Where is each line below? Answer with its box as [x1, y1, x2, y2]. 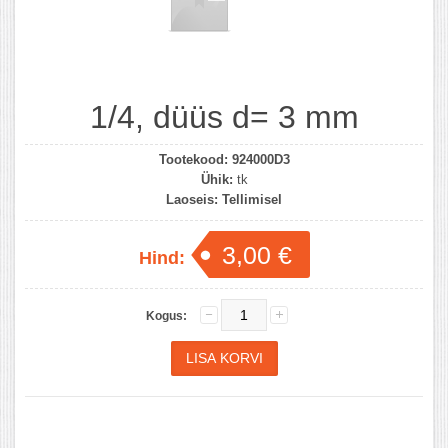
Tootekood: [158, 151, 228, 167]
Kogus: [145, 308, 187, 323]
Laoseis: [166, 191, 218, 207]
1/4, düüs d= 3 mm [89, 98, 359, 135]
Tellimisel [222, 191, 282, 207]
